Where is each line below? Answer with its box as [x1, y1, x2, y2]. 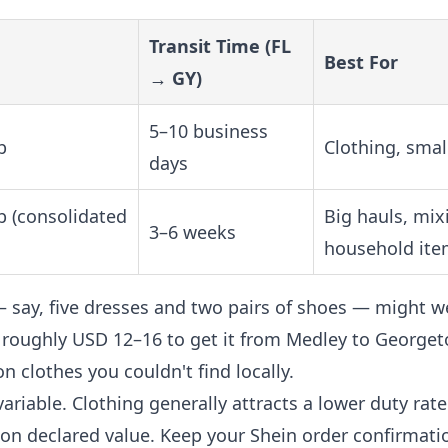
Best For [324, 50, 398, 74]
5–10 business [149, 119, 268, 143]
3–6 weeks [149, 220, 236, 244]
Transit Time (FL [149, 34, 291, 58]
